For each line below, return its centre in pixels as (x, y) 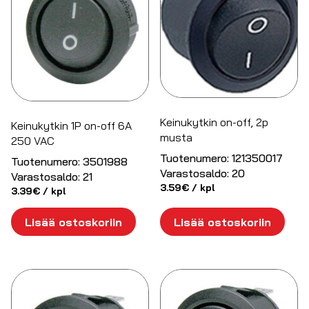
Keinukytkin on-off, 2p (215, 122)
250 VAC (33, 140)
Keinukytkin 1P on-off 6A (71, 125)
